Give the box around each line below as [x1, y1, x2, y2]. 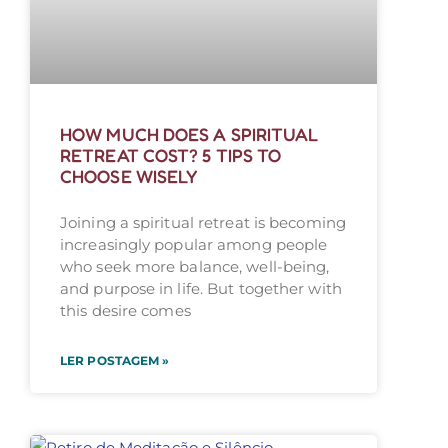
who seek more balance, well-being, [60, 257, 330, 277]
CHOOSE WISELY [60, 165, 198, 188]
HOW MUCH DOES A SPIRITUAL [60, 123, 319, 146]
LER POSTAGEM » [60, 353, 170, 369]
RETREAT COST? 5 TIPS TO [60, 144, 282, 167]
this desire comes [60, 301, 191, 321]
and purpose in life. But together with [60, 279, 342, 299]
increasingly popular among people [60, 235, 328, 255]
